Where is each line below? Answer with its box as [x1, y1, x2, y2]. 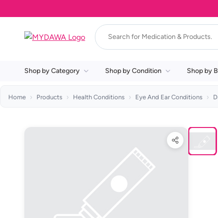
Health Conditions [73, 93, 125, 101]
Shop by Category [24, 67, 80, 75]
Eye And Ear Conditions [135, 93, 202, 101]
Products [36, 93, 62, 101]
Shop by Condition [105, 67, 162, 75]
